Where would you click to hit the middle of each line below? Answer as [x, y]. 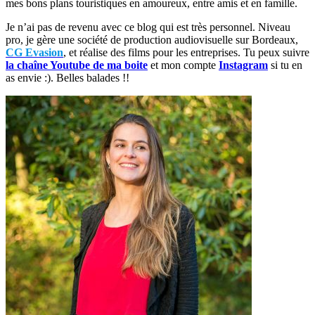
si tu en [287, 65]
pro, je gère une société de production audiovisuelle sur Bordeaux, [152, 39]
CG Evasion [34, 52]
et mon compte [183, 65]
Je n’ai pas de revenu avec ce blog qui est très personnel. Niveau [148, 27]
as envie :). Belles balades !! [67, 77]
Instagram [243, 65]
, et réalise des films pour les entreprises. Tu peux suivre [186, 52]
